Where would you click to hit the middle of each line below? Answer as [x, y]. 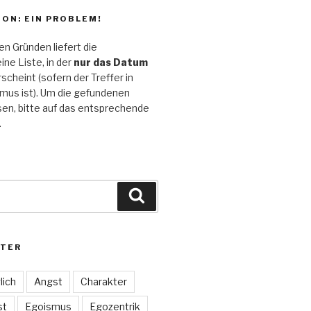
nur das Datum [110, 62]
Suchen [165, 195]
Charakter [103, 281]
